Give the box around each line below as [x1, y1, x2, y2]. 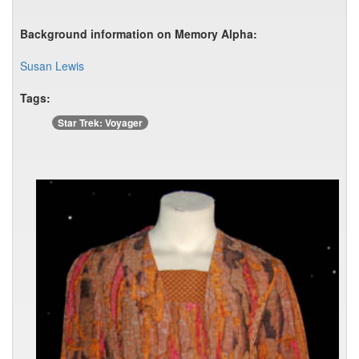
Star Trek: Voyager [58, 115, 143, 130]
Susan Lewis [20, 58, 84, 74]
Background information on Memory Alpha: [20, 26, 257, 42]
